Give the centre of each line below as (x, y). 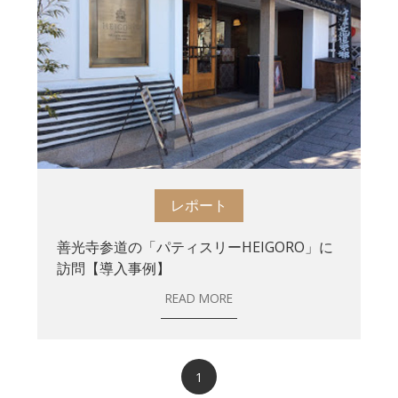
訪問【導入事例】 (114, 268)
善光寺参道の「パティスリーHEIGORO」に (195, 247)
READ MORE (199, 298)
